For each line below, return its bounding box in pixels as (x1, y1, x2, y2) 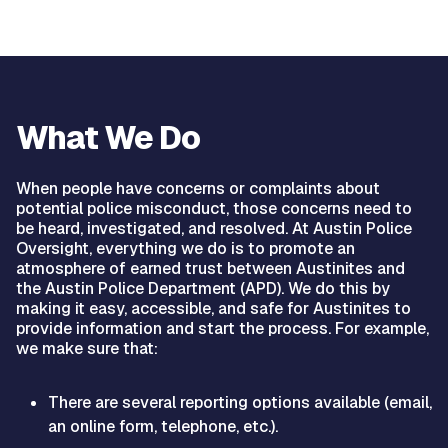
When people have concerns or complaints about (16, 177, 380, 199)
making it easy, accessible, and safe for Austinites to (16, 297, 411, 319)
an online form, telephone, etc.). (48, 415, 278, 437)
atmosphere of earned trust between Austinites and (16, 257, 405, 279)
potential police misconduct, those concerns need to (16, 197, 412, 219)
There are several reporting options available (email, (48, 391, 432, 413)
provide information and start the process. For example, (16, 317, 429, 339)
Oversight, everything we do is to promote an (16, 237, 355, 259)
